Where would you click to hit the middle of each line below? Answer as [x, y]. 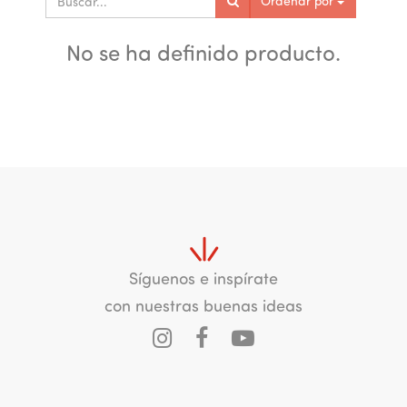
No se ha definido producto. [203, 55]
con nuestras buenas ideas [203, 308]
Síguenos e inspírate [203, 280]
